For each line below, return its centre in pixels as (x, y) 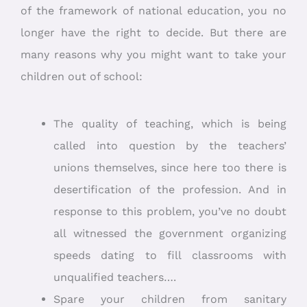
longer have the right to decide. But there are (153, 33)
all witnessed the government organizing (170, 233)
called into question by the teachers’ (170, 145)
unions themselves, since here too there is (170, 167)
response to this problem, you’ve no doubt (170, 211)
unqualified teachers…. (115, 277)
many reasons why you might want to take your (153, 55)
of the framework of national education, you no (153, 11)
